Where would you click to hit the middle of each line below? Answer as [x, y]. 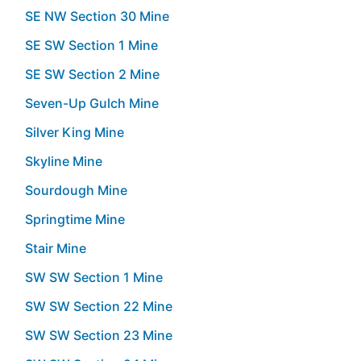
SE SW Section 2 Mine [92, 74]
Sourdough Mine [76, 190]
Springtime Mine [75, 219]
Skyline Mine [64, 161]
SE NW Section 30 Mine [97, 16]
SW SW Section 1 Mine [94, 277]
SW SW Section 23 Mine [99, 335]
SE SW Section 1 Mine [91, 45]
